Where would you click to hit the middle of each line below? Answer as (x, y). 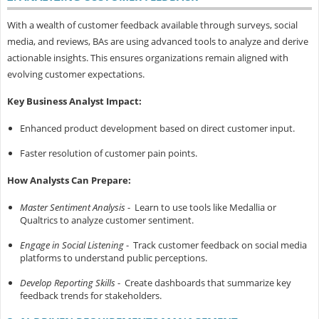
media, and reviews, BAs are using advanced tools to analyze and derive (157, 42)
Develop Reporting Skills (67, 283)
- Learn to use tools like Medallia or (200, 208)
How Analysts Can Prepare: (69, 181)
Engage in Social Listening (72, 245)
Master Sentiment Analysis (72, 208)
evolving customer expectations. (75, 74)
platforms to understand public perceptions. (113, 258)
